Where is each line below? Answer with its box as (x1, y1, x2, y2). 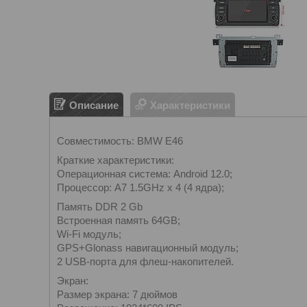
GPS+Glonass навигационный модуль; (57, 242, 238, 254)
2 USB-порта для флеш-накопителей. (57, 256, 234, 267)
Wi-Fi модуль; (57, 228, 121, 240)
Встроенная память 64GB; (57, 214, 180, 226)
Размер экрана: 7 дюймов (57, 288, 177, 300)
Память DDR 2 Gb (57, 201, 143, 212)
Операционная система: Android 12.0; (57, 168, 232, 180)
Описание (69, 99, 119, 111)
